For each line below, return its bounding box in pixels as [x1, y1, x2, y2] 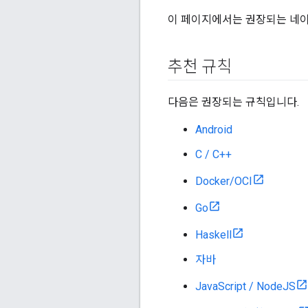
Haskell [195, 228, 232, 242]
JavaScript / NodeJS [195, 280, 296, 294]
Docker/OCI [195, 175, 252, 188]
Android [195, 123, 232, 137]
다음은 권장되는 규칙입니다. [168, 96, 299, 109]
